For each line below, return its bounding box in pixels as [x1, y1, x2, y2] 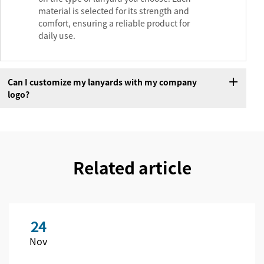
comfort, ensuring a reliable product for [38, 17, 190, 29]
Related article [72, 156, 192, 180]
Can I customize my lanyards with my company [7, 75, 197, 88]
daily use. [38, 29, 75, 42]
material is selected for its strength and [38, 5, 189, 17]
